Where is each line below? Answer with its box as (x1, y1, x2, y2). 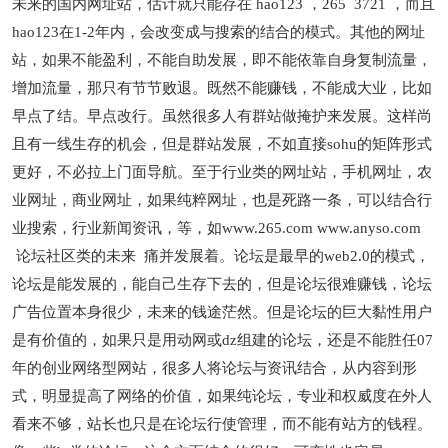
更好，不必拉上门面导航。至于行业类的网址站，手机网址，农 (12, 164, 433, 180)
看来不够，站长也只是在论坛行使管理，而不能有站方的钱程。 (12, 416, 433, 432)
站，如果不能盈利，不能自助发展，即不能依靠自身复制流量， (12, 52, 433, 68)
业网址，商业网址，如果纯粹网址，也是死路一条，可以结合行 (12, 192, 433, 208)
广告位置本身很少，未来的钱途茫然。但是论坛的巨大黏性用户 (12, 304, 433, 320)
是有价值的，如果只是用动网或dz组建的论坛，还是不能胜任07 (12, 332, 434, 348)
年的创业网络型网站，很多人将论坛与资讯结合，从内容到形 (12, 360, 418, 376)
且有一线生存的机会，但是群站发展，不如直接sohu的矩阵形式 (12, 136, 433, 152)
